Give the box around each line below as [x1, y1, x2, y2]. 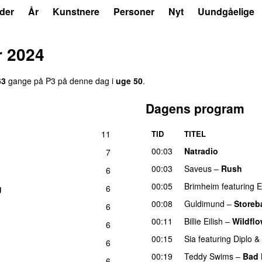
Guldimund [184, 197, 225, 209]
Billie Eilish [184, 215, 223, 227]
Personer [113, 5, 154, 18]
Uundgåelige [198, 5, 254, 18]
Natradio [184, 144, 218, 157]
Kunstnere [53, 5, 99, 18]
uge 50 [116, 74, 143, 87]
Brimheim [184, 180, 219, 192]
